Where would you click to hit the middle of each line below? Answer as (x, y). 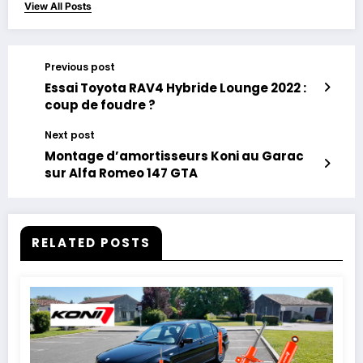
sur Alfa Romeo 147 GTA (121, 173)
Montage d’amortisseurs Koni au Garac (174, 156)
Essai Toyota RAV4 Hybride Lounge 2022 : (175, 88)
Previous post (80, 67)
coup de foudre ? (100, 105)
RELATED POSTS (91, 243)
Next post (70, 135)
